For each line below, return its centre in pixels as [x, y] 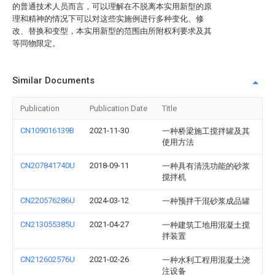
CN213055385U [48, 224]
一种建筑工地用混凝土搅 [206, 225]
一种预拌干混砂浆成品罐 [206, 201]
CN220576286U [48, 200]
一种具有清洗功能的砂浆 [206, 166]
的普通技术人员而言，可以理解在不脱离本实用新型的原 [112, 6]
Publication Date [118, 108]
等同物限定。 [36, 43]
